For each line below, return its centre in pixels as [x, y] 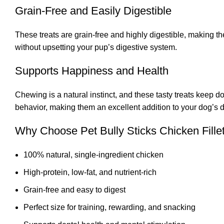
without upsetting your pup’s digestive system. [96, 47]
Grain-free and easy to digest [74, 189]
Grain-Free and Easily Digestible [93, 10]
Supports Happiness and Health [92, 70]
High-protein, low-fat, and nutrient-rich [90, 172]
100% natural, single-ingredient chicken [93, 154]
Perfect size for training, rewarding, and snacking [109, 207]
